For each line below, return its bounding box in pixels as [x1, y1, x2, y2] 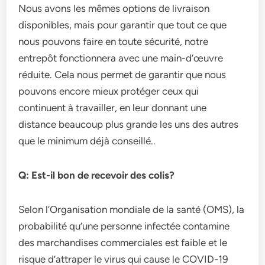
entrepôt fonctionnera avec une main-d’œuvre [18, 52, 224, 64]
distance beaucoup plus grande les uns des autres [18, 118, 239, 130]
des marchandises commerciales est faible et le [18, 237, 228, 248]
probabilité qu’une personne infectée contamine [18, 220, 230, 232]
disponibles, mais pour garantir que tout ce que [18, 19, 227, 31]
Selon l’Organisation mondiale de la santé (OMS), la [18, 203, 245, 215]
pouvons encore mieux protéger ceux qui [18, 85, 199, 97]
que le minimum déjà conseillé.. [18, 135, 156, 147]
